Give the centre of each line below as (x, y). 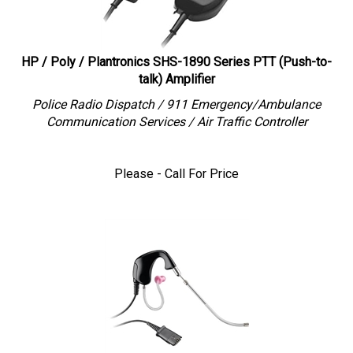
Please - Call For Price (176, 166)
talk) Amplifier (176, 71)
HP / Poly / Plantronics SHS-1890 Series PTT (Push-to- (176, 54)
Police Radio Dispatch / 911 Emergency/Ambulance (176, 97)
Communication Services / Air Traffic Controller (176, 114)
